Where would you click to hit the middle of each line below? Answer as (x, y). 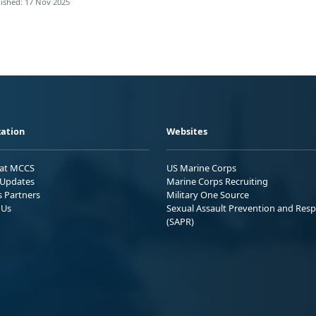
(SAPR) (180, 221)
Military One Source (208, 194)
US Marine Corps (201, 168)
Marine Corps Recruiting (217, 181)
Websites (187, 131)
